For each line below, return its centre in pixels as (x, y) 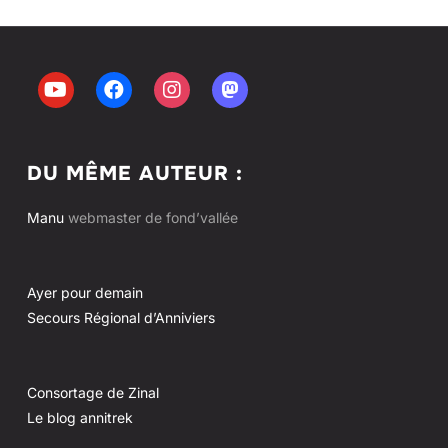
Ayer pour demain (84, 292)
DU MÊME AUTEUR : (134, 173)
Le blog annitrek (79, 417)
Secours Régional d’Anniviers (120, 317)
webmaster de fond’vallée (150, 217)
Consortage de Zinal (92, 392)
